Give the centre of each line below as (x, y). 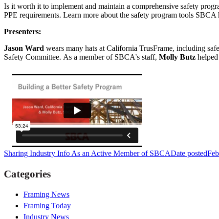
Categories (27, 174)
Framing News (46, 194)
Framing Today (47, 205)
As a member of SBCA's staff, (111, 57)
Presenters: (23, 32)
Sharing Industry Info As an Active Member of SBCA (87, 153)
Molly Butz (177, 57)
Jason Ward (24, 48)
